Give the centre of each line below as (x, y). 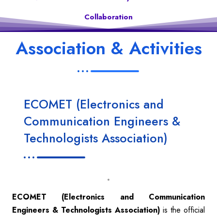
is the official (182, 210)
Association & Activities (108, 48)
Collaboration (108, 17)
